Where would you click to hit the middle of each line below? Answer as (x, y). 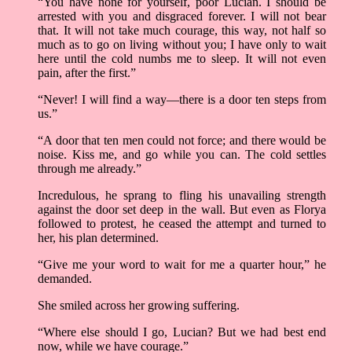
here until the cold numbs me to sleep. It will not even (182, 59)
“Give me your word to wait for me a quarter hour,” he (182, 265)
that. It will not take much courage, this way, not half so (182, 31)
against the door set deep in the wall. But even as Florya (182, 210)
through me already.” (90, 169)
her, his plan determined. (98, 238)
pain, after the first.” (87, 73)
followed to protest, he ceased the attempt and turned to (182, 224)
